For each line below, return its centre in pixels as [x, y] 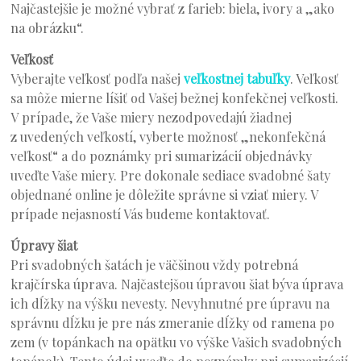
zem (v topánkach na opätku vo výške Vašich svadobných [176, 342]
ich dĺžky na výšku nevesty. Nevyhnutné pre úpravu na [170, 304]
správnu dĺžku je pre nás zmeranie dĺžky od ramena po [173, 323]
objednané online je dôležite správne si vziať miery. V [164, 195]
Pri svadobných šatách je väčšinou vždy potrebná [155, 265]
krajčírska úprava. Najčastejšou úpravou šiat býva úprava [177, 284]
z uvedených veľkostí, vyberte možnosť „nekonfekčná [168, 137]
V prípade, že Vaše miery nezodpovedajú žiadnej [151, 118]
